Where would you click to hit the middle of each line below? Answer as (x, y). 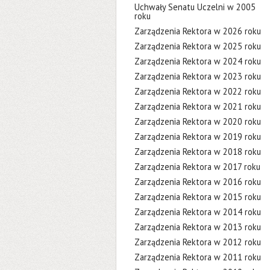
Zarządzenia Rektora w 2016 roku (198, 182)
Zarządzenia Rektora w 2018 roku (198, 152)
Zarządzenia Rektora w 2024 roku (198, 61)
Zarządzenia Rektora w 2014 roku (198, 212)
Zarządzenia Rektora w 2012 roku (198, 242)
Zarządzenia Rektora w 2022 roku (198, 91)
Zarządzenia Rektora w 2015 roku (198, 197)
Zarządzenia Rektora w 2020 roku (198, 121)
